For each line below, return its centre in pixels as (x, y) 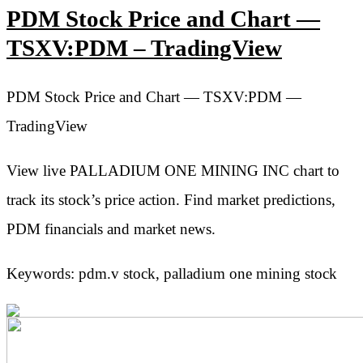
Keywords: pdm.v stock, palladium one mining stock (172, 273)
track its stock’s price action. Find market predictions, (171, 199)
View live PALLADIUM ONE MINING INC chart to (173, 170)
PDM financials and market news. (111, 228)
